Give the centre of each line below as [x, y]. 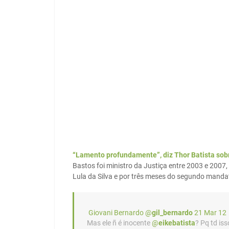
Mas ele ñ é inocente [119, 223]
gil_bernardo [172, 213]
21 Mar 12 [210, 213]
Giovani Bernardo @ [119, 213]
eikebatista [177, 223]
